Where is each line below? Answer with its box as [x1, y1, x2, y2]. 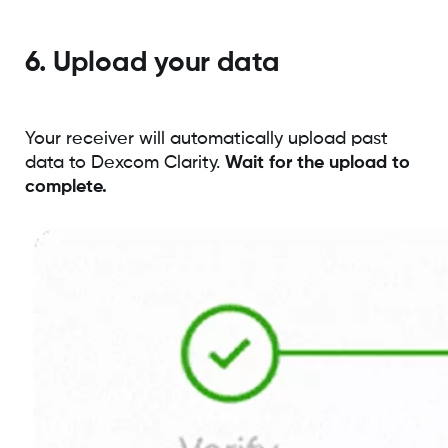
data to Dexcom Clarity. [24, 153, 225, 172]
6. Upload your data [24, 48, 280, 77]
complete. [24, 177, 107, 196]
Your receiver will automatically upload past [24, 129, 388, 148]
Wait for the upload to [224, 153, 410, 172]
